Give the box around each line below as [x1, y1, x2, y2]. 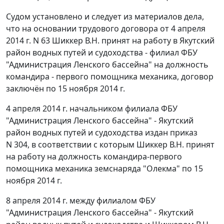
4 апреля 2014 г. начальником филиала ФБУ [6, 103, 177, 114]
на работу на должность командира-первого [6, 151, 182, 162]
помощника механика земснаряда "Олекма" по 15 [6, 163, 203, 174]
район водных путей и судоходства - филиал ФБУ [6, 47, 197, 58]
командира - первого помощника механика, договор [6, 71, 213, 82]
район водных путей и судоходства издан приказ [6, 127, 197, 138]
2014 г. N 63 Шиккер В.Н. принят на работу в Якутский [6, 35, 214, 46]
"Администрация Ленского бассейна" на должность [6, 59, 208, 70]
